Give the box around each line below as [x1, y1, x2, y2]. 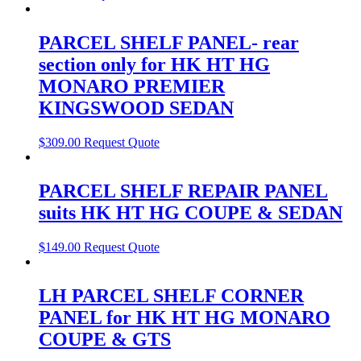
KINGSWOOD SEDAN [39, 98, 234, 119]
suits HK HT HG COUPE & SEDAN [39, 201, 342, 223]
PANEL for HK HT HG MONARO [39, 306, 330, 328]
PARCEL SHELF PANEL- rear [39, 32, 299, 54]
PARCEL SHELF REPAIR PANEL [39, 180, 328, 201]
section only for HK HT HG [39, 54, 270, 76]
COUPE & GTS [39, 328, 171, 350]
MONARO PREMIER [39, 76, 225, 98]
